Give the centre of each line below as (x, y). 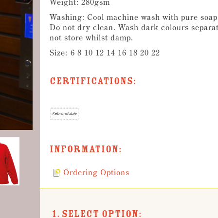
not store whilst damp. (91, 37)
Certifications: (93, 81)
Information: (86, 149)
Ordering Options (96, 172)
